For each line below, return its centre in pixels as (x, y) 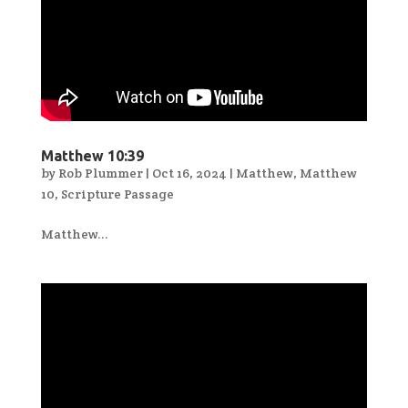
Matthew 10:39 (92, 156)
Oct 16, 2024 (189, 173)
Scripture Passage (117, 194)
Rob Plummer (100, 173)
